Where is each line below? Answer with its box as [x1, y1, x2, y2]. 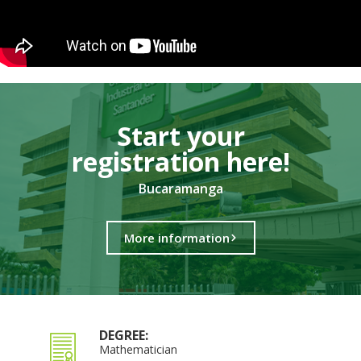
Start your [116, 118, 245, 153]
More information [123, 229, 230, 246]
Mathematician [99, 341, 178, 357]
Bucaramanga [138, 179, 223, 197]
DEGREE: [99, 326, 149, 344]
